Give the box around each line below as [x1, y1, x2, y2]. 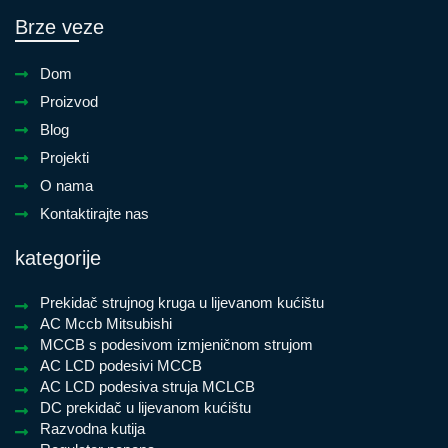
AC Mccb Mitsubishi [40, 314, 172, 332]
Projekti [40, 148, 89, 166]
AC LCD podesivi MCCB [40, 356, 202, 374]
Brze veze [15, 15, 104, 38]
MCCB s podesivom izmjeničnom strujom [40, 335, 313, 353]
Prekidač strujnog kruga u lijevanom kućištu [40, 293, 324, 311]
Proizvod [40, 92, 98, 110]
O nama [40, 176, 93, 194]
